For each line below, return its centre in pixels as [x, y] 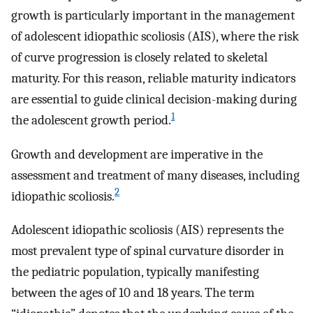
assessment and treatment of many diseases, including [155, 175]
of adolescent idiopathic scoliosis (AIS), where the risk [155, 37]
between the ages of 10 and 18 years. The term [133, 293]
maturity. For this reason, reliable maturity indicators [153, 79]
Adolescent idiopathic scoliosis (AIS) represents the [147, 230]
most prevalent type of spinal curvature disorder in [148, 251]
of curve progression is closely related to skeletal [139, 58]
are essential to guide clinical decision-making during [154, 100]
